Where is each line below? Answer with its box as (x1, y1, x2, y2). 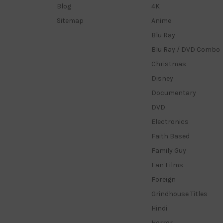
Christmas (151, 60, 186, 69)
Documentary (151, 89, 196, 98)
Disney (151, 74, 173, 83)
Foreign (151, 175, 176, 184)
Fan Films (151, 160, 183, 169)
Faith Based (151, 131, 190, 140)
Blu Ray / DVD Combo (151, 45, 220, 54)
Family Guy (151, 146, 186, 155)
